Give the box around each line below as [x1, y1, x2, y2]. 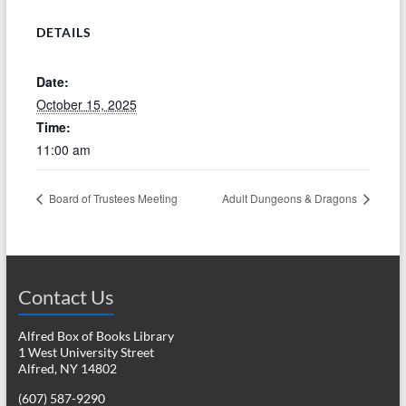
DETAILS [35, 24, 92, 40]
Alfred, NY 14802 [17, 360, 117, 376]
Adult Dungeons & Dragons [222, 189, 361, 206]
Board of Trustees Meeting [45, 189, 178, 206]
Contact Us [17, 284, 114, 309]
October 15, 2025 [35, 94, 137, 113]
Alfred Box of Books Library [17, 327, 174, 343]
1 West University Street [17, 343, 154, 360]
